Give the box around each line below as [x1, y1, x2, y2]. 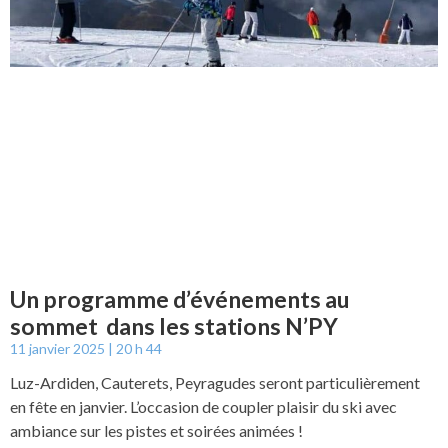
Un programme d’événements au [10, 284, 350, 313]
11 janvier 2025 [10, 339, 108, 357]
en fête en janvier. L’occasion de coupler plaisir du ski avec [10, 396, 397, 416]
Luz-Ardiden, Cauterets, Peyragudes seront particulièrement [10, 372, 420, 392]
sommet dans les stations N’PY [10, 311, 338, 340]
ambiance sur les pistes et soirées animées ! [10, 420, 303, 440]
